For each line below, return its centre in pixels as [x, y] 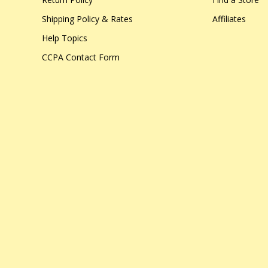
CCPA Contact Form [81, 57]
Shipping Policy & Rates [87, 19]
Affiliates [229, 19]
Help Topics [65, 38]
